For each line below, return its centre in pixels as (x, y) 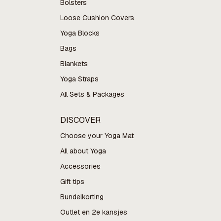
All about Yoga (83, 151)
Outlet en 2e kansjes (93, 212)
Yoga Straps (79, 79)
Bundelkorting (82, 197)
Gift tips (72, 182)
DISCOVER (80, 120)
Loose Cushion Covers (97, 18)
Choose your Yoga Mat (97, 136)
